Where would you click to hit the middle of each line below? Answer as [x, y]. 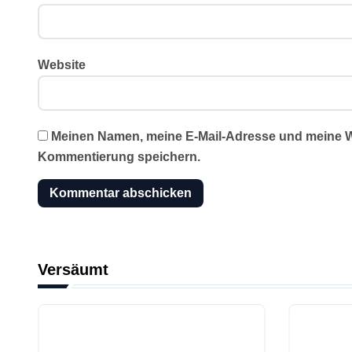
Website [62, 65]
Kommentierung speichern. [119, 157]
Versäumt [73, 269]
